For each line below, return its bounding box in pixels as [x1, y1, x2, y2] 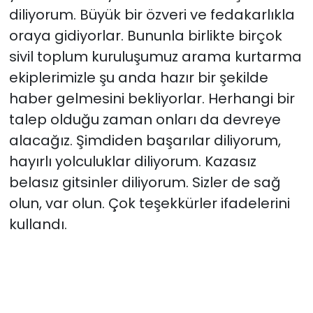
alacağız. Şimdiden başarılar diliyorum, [8, 131, 281, 151]
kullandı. [8, 214, 67, 235]
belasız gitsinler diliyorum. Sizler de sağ [8, 173, 281, 193]
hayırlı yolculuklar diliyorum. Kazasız [8, 152, 256, 172]
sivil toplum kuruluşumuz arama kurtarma [8, 47, 302, 67]
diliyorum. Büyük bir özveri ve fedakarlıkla [8, 5, 295, 25]
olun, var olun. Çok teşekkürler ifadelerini [8, 194, 290, 214]
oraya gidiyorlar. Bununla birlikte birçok [8, 26, 282, 46]
